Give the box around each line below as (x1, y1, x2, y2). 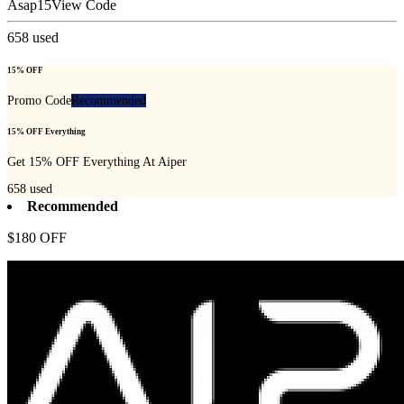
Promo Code (7, 93, 71, 107)
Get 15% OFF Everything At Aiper (7, 155, 187, 170)
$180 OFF (7, 229, 67, 245)
